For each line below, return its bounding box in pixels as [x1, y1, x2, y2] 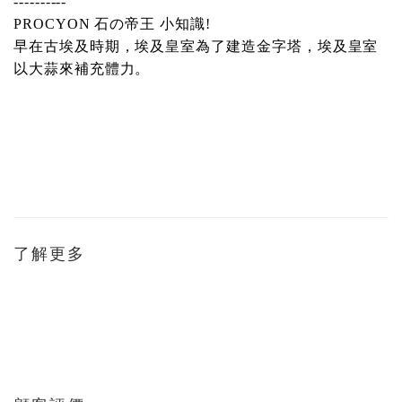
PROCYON [13, 16, 95, 31]
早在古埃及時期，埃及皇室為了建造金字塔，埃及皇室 [13, 39, 379, 54]
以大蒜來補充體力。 [13, 61, 151, 76]
